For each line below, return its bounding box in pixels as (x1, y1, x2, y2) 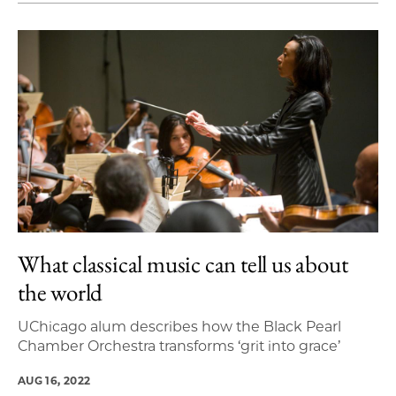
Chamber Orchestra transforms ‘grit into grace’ (18, 338, 340, 354)
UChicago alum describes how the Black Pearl (18, 318, 341, 335)
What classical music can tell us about (18, 248, 348, 279)
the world (18, 277, 103, 308)
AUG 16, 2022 (18, 374, 91, 387)
